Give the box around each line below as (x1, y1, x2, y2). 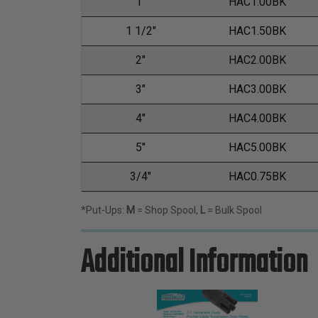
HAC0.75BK (228, 170, 286, 184)
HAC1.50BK (228, 24, 286, 38)
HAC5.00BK (228, 141, 286, 155)
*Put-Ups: (81, 204, 126, 216)
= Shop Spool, (135, 204, 200, 216)
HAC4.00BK (228, 111, 286, 126)
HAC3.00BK (228, 82, 286, 97)
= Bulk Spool (205, 204, 262, 216)
